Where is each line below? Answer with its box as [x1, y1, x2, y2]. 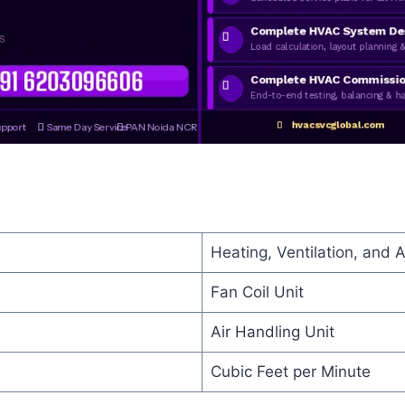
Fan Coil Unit [210, 282, 304, 301]
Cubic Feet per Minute [210, 362, 371, 381]
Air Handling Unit [210, 322, 334, 341]
